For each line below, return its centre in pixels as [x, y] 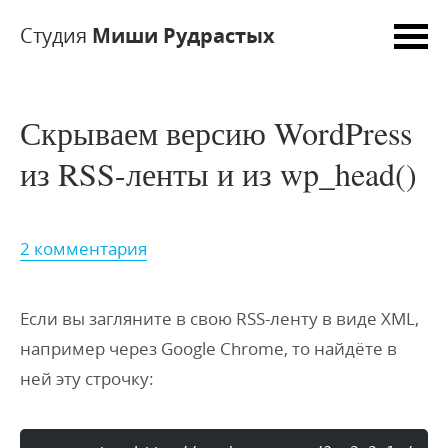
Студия [56, 35]
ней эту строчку [84, 378]
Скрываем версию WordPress [216, 132]
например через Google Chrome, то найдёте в [208, 348]
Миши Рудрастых [183, 35]
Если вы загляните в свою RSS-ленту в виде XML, [219, 318]
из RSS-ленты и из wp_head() [218, 173]
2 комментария [83, 248]
